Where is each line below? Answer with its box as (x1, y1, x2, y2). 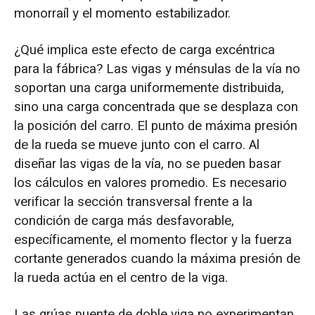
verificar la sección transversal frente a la (13, 192, 252, 212)
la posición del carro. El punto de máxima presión (13, 116, 297, 136)
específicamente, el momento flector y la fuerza (13, 230, 292, 250)
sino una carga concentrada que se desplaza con (13, 97, 298, 117)
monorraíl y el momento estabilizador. (13, 4, 231, 24)
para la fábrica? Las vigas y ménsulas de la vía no (13, 59, 300, 79)
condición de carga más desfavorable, (13, 211, 234, 231)
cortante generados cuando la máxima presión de (13, 249, 300, 269)
